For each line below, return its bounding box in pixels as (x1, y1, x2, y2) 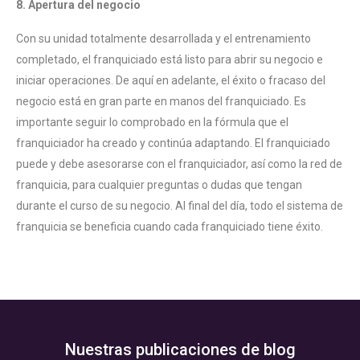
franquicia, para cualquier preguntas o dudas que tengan (16, 178, 302, 192)
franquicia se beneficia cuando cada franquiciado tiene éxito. (16, 220, 323, 234)
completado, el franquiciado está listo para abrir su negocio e (16, 53, 323, 67)
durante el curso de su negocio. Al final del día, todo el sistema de (16, 199, 343, 213)
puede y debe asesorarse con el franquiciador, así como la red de (16, 157, 342, 171)
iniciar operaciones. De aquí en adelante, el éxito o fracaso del (16, 74, 325, 88)
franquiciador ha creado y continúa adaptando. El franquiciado (16, 137, 330, 150)
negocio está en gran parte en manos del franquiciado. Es (16, 95, 306, 108)
